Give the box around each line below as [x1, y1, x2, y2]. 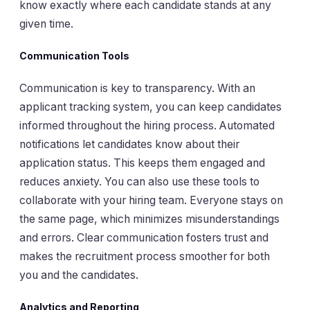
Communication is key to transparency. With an [19, 81, 255, 95]
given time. [19, 17, 73, 30]
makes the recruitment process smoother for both [19, 249, 270, 263]
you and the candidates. [19, 268, 138, 282]
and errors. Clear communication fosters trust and [19, 230, 268, 244]
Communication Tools [19, 50, 129, 62]
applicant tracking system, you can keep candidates [19, 100, 282, 113]
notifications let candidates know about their [19, 137, 239, 151]
